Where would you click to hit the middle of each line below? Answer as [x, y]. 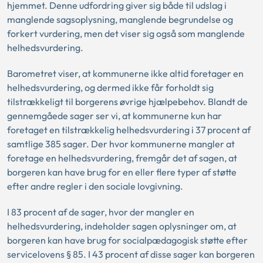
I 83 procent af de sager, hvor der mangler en [101, 212]
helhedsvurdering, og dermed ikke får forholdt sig [110, 88]
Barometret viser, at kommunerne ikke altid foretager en [125, 74]
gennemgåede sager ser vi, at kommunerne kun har [114, 116]
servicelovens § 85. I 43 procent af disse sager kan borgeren [131, 254]
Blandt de [228, 102]
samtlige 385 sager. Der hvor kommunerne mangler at [121, 144]
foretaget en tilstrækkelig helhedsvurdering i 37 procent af [129, 130]
